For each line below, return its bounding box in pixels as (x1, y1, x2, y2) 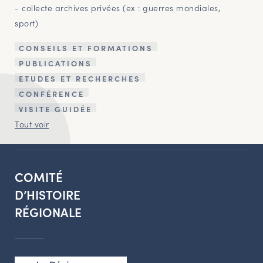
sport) (15, 17, 38, 29)
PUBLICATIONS (19, 58, 92, 69)
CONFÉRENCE (19, 88, 85, 100)
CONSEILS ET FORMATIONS (19, 42, 153, 54)
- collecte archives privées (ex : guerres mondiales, (15, 2, 220, 14)
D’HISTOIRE (15, 186, 80, 204)
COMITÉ (15, 168, 63, 186)
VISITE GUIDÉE (19, 103, 92, 115)
